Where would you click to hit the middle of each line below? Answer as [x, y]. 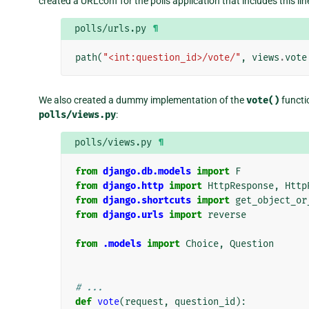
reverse [227, 215]
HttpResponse [240, 186]
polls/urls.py [110, 28]
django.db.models [147, 171]
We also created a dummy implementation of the [142, 100]
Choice [202, 243]
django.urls [133, 215]
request [144, 301]
